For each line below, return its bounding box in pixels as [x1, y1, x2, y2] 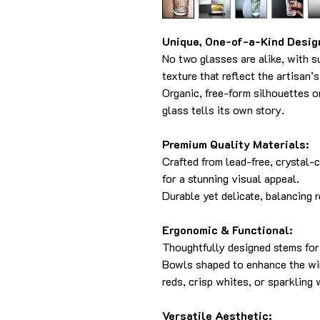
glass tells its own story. [162, 102, 284, 118]
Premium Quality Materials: [162, 136, 309, 152]
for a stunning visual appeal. [162, 171, 299, 186]
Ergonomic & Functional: [162, 222, 292, 238]
